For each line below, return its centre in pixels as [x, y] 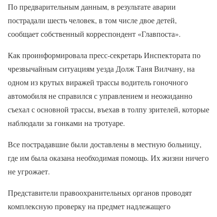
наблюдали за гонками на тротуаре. [66, 123]
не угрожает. [29, 171]
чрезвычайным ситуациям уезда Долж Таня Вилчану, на [101, 69]
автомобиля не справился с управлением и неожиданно [100, 96]
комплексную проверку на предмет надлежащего [89, 206]
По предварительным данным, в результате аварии [92, 7]
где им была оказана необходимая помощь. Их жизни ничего [108, 158]
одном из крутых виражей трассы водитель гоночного [98, 82]
